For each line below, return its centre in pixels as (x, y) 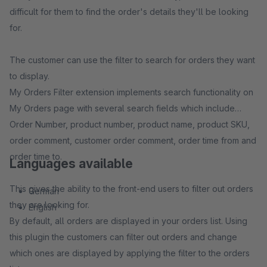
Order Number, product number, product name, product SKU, (130, 124)
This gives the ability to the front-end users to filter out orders (131, 189)
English (43, 207)
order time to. (37, 156)
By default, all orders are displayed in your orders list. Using (128, 221)
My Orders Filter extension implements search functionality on (131, 92)
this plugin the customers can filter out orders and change (123, 237)
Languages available (71, 164)
